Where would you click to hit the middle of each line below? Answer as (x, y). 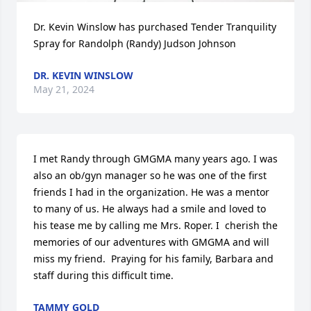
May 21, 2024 (64, 89)
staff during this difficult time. (103, 275)
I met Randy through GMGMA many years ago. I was (155, 158)
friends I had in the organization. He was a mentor (151, 192)
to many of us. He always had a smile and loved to (150, 208)
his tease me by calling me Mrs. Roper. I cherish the (155, 225)
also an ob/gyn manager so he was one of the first (150, 175)
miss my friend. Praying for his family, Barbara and (153, 258)
